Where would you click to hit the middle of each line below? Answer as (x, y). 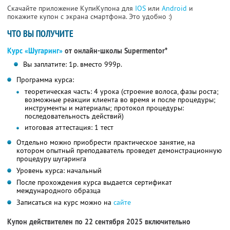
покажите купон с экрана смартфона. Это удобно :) (90, 17)
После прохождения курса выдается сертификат (94, 183)
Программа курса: (45, 80)
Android (175, 8)
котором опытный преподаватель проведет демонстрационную (119, 151)
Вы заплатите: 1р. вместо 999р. (72, 64)
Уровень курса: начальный (59, 171)
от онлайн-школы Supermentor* (115, 51)
